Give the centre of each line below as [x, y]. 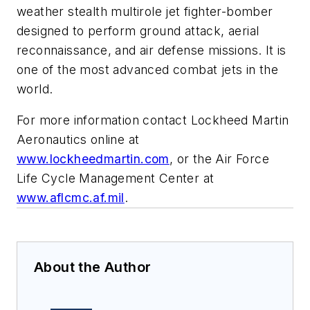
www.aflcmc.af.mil [71, 198]
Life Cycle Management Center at [116, 179]
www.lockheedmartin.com [93, 159]
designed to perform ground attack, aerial [138, 30]
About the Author [93, 267]
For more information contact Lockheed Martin [153, 120]
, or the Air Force [219, 159]
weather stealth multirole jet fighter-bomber [145, 11]
